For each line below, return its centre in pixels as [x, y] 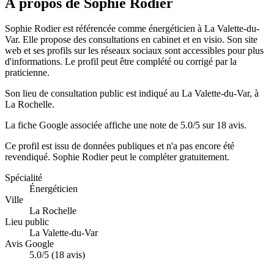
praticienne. [27, 73]
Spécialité [24, 178]
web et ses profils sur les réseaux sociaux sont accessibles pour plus [134, 51]
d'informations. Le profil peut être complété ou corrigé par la [121, 62]
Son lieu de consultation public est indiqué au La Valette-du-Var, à [132, 94]
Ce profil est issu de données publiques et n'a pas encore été [120, 146]
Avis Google [29, 244]
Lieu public [27, 222]
